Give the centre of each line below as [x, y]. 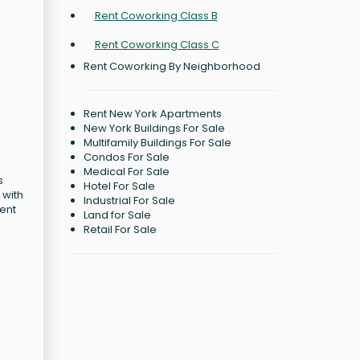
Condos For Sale [126, 157]
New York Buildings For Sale [154, 128]
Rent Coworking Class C [157, 45]
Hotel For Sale [119, 186]
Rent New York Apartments [152, 114]
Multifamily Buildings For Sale [157, 143]
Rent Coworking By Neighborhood [172, 66]
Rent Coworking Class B [156, 16]
